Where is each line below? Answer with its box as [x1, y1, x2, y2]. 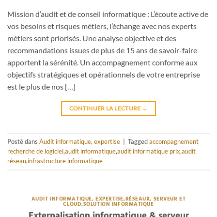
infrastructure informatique [28, 157, 103, 165]
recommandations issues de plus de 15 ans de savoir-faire [7, 45, 197, 55]
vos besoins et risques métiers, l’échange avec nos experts [7, 21, 197, 31]
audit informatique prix [117, 147, 180, 155]
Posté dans [7, 138, 39, 146]
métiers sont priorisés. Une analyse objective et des [7, 33, 176, 43]
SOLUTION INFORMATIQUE [83, 200, 154, 209]
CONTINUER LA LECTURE [69, 104, 142, 112]
